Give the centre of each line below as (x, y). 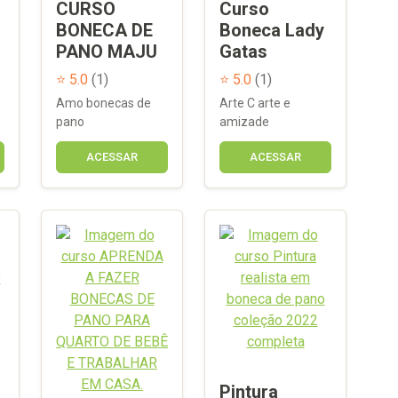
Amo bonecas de (103, 103)
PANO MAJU (107, 51)
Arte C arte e (255, 103)
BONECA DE (104, 30)
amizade (244, 121)
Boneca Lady (272, 30)
